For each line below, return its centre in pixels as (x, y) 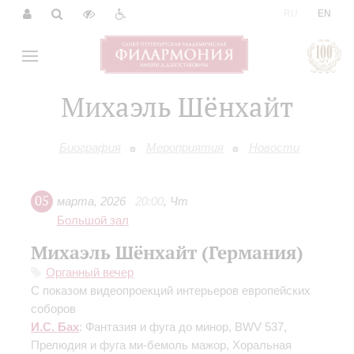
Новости (274, 147)
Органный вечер (89, 272)
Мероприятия (185, 147)
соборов (53, 308)
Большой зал (93, 220)
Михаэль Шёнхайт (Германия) (167, 252)
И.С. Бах (55, 326)
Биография (90, 147)
